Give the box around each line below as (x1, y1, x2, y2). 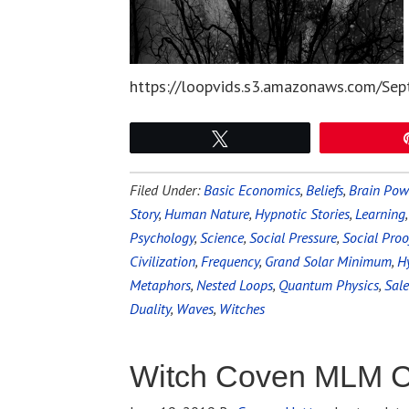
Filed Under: (130, 181, 204, 199)
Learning (355, 204, 405, 223)
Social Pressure (249, 228, 337, 246)
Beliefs (306, 181, 343, 199)
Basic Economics (204, 181, 300, 199)
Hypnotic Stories (255, 204, 350, 223)
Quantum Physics (278, 276, 379, 294)
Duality (130, 299, 171, 318)
